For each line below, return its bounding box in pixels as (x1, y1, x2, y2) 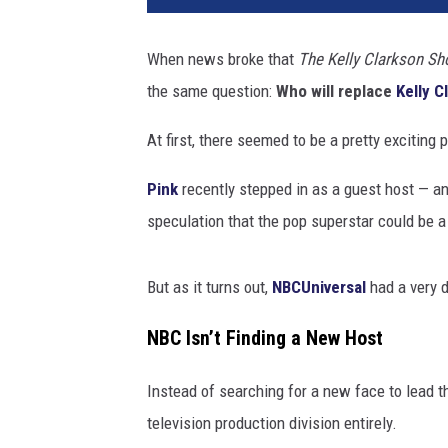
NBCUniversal (272, 277, 366, 298)
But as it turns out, (147, 277, 272, 298)
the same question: (147, 81, 276, 102)
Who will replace (276, 81, 396, 102)
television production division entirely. (147, 412, 397, 433)
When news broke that (147, 49, 298, 70)
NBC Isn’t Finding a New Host (147, 326, 383, 350)
